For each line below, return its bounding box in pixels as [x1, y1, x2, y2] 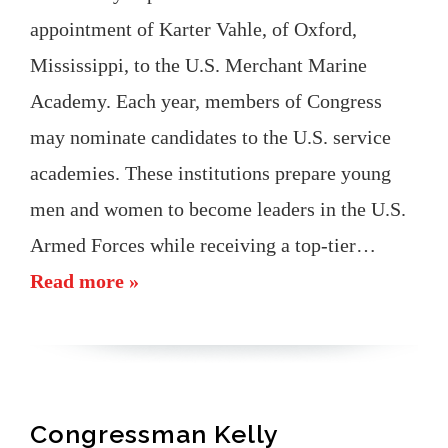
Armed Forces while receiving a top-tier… [30, 233, 376, 256]
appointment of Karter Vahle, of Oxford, [30, 17, 357, 40]
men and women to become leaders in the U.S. [30, 197, 406, 220]
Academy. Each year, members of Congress [30, 89, 382, 112]
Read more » [30, 269, 139, 292]
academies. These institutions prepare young [30, 161, 391, 184]
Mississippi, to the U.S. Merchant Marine [30, 53, 367, 76]
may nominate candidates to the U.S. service [30, 125, 391, 148]
